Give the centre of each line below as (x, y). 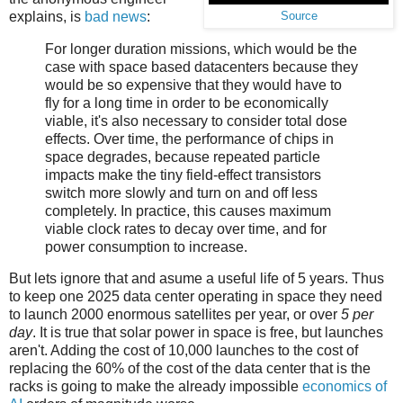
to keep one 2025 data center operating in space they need (196, 297)
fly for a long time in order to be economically (187, 103)
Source (299, 16)
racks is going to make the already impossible (156, 387)
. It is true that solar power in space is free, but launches (208, 333)
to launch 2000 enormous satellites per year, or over (175, 315)
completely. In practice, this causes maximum (188, 210)
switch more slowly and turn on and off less (181, 193)
